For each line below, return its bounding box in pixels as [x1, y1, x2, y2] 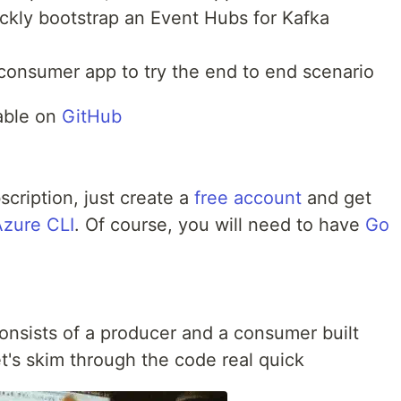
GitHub [62, 105, 122, 127]
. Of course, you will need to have [74, 213, 365, 235]
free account [194, 186, 302, 209]
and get [302, 186, 371, 209]
